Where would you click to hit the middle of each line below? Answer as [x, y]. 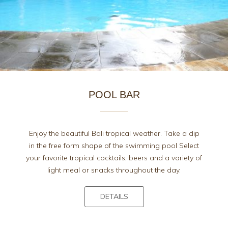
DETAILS [114, 197]
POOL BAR [114, 95]
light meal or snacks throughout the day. [114, 170]
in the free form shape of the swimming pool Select [114, 146]
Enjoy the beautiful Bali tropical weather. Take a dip [114, 134]
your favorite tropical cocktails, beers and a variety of [114, 158]
